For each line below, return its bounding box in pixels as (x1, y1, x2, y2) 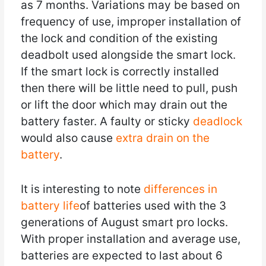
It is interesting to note (20, 182, 144, 196)
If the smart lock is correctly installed (20, 64, 219, 78)
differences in (143, 182, 217, 196)
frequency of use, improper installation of (20, 14, 241, 28)
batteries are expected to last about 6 (20, 248, 223, 262)
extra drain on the (115, 131, 210, 145)
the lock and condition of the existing (20, 31, 218, 45)
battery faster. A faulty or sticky (20, 114, 193, 128)
